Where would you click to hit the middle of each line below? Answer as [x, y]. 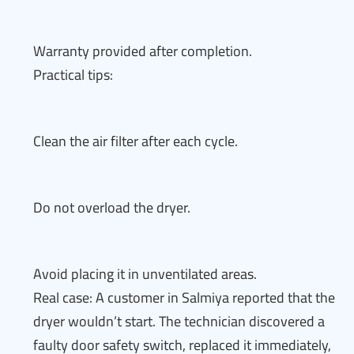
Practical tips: [73, 75]
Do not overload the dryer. [112, 207]
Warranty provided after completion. [143, 51]
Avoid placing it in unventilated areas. [145, 274]
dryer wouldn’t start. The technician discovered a [179, 321]
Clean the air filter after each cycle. [136, 141]
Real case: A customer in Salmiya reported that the [184, 298]
